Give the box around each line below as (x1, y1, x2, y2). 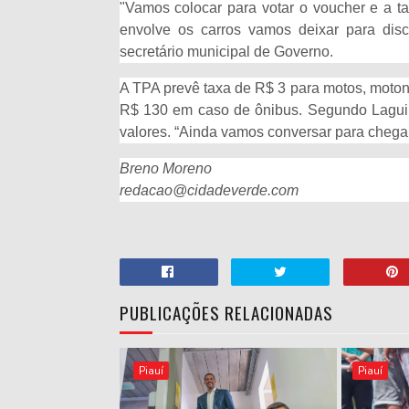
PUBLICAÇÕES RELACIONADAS (119, 299, 333, 325)
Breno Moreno (119, 161, 212, 176)
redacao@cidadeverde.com (119, 183, 299, 198)
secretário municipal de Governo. (119, 44, 337, 59)
